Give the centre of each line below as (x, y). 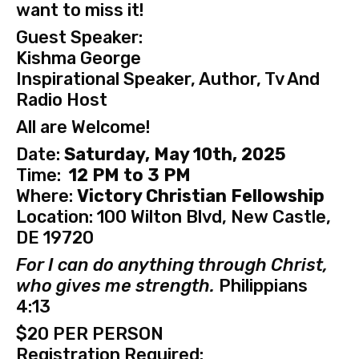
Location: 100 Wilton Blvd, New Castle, (173, 217)
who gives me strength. (115, 286)
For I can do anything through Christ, (172, 265)
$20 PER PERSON (90, 334)
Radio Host (62, 100)
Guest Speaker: (79, 38)
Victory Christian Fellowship (201, 196)
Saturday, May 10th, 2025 (175, 155)
